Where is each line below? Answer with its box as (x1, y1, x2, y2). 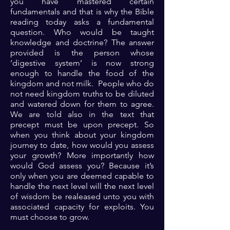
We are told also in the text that (10, 109, 154, 119)
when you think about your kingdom (10, 129, 154, 140)
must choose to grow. (10, 212, 89, 222)
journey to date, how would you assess (10, 140, 154, 150)
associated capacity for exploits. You (10, 201, 154, 212)
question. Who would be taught (10, 27, 154, 37)
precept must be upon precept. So (10, 119, 154, 129)
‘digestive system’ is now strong (10, 57, 154, 68)
